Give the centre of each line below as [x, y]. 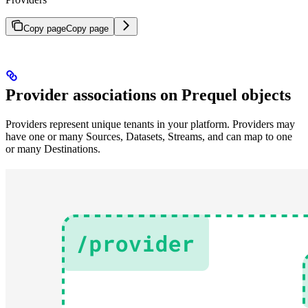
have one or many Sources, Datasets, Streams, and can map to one [149, 137]
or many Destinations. [53, 149]
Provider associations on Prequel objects [148, 95]
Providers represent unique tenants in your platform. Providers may [150, 124]
